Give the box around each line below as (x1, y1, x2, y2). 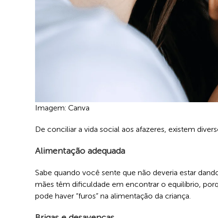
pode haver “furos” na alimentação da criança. (35, 191, 195, 200)
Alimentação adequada (35, 145, 125, 156)
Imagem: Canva (35, 103, 90, 112)
